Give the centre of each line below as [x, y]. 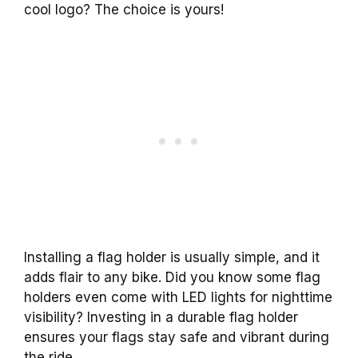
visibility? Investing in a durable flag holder [161, 318]
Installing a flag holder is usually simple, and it [172, 258]
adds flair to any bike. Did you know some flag [172, 278]
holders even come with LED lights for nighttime [178, 298]
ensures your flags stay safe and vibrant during [177, 338]
